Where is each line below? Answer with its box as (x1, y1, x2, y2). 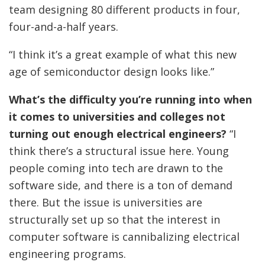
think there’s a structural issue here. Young (9, 144, 229, 158)
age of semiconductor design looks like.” (9, 64, 214, 79)
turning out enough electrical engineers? (9, 127, 230, 141)
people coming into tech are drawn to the (9, 161, 223, 175)
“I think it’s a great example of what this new (9, 47, 237, 62)
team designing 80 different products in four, (9, 2, 240, 17)
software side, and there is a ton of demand (9, 178, 232, 192)
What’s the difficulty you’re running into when (9, 92, 252, 106)
